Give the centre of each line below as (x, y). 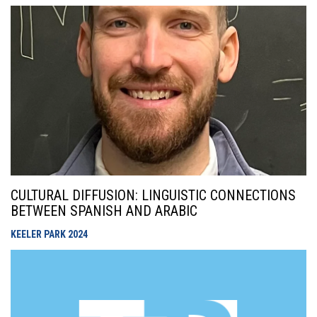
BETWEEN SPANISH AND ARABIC (104, 211)
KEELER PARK (39, 234)
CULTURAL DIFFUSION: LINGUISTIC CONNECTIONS (153, 195)
